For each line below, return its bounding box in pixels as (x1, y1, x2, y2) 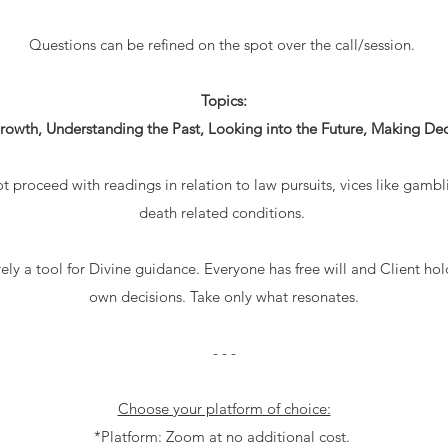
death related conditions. (139, 202, 309, 222)
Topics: (201, 90, 247, 110)
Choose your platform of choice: (117, 398, 331, 418)
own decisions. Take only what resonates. (89, 286, 359, 306)
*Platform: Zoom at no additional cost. (94, 426, 354, 446)
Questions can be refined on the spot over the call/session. (29, 34, 419, 54)
